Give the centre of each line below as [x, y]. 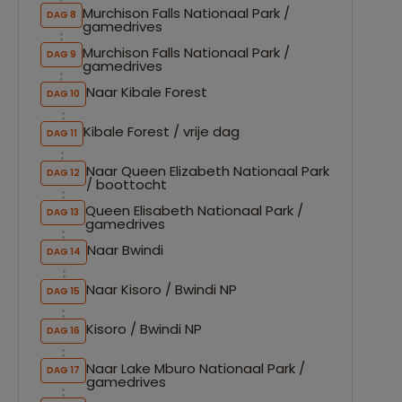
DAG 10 [63, 93]
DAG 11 [62, 133]
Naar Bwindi [125, 249]
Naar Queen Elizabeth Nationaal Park [208, 170]
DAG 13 [63, 212]
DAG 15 [63, 291]
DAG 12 [63, 172]
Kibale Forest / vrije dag [162, 131]
